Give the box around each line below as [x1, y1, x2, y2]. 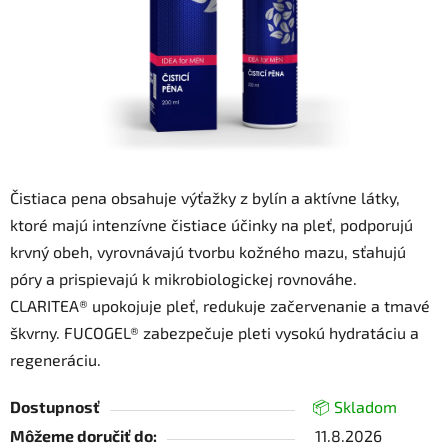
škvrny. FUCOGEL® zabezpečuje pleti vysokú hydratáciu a [10, 323, 419, 343]
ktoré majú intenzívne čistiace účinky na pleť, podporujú [10, 215, 413, 235]
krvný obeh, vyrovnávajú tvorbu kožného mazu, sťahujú [10, 242, 406, 262]
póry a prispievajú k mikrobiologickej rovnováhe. [10, 269, 357, 289]
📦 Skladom [312, 397, 397, 417]
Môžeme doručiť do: [10, 426, 157, 446]
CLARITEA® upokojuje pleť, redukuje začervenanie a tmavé [10, 296, 430, 316]
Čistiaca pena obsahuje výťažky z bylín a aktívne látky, [10, 188, 400, 208]
